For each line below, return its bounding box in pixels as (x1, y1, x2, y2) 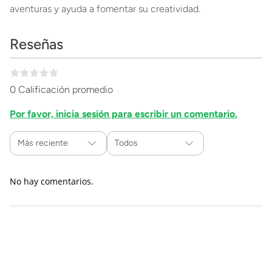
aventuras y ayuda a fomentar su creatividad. (10, 3, 200, 15)
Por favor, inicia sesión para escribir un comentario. (10, 108, 237, 120)
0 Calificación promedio (10, 84, 113, 95)
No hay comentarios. (10, 175, 93, 187)
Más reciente (18, 138, 68, 148)
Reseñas (10, 35, 63, 53)
